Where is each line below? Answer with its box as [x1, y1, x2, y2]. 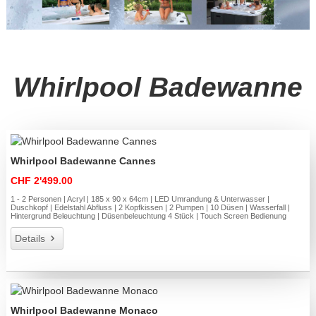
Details [15, 233, 46, 245]
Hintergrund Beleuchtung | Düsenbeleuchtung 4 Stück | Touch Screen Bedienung [11, 212, 287, 221]
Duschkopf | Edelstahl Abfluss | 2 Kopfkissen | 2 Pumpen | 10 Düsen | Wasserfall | [11, 203, 291, 212]
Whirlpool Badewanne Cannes [11, 155, 157, 167]
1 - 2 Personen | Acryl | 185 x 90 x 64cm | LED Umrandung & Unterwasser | [11, 195, 270, 204]
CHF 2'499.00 [11, 175, 73, 187]
